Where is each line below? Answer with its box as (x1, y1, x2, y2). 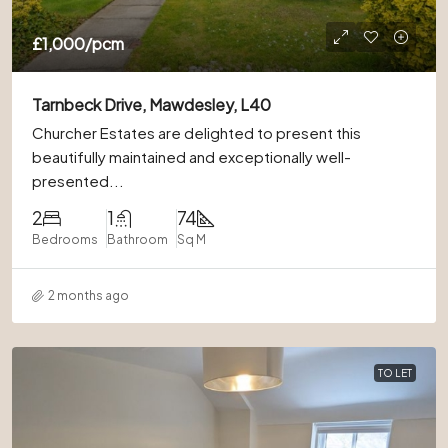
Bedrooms (32, 232, 98, 247)
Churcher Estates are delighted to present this (32, 123, 361, 142)
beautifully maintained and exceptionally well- (32, 147, 351, 166)
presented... (32, 171, 124, 190)
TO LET (378, 367, 412, 379)
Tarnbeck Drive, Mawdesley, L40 (32, 94, 271, 115)
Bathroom (107, 232, 168, 247)
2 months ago (48, 288, 129, 303)
